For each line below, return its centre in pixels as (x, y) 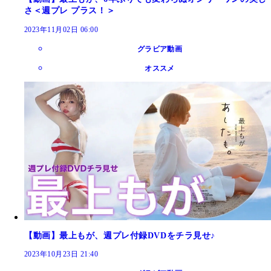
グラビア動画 (160, 49)
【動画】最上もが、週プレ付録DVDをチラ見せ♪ (120, 235)
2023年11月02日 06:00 (61, 29)
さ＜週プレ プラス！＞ (70, 10)
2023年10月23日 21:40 (61, 254)
